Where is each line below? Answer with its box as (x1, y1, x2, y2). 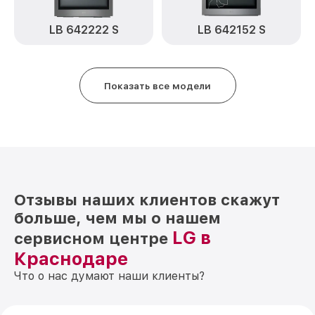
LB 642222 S (49, 23, 119, 37)
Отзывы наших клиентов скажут (14, 191, 280, 209)
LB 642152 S (197, 23, 266, 37)
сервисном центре (14, 229, 172, 247)
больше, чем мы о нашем (14, 209, 221, 227)
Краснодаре (14, 248, 128, 269)
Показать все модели (104, 79, 211, 91)
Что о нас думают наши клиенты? (14, 269, 205, 283)
